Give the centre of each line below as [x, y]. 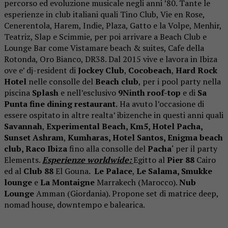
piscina [18, 92]
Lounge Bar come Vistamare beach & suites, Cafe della [104, 48]
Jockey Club [101, 70]
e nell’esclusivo [88, 92]
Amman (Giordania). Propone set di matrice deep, [126, 193]
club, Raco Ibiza [36, 148]
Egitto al [150, 160]
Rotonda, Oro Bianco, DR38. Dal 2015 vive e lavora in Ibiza [111, 59]
